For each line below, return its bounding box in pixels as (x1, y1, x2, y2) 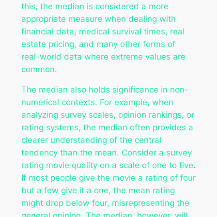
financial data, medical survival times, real (21, 26, 185, 36)
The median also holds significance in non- (21, 85, 188, 95)
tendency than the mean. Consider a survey (21, 148, 192, 158)
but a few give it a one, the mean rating (21, 186, 175, 196)
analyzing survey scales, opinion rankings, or (21, 110, 194, 120)
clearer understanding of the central (21, 135, 161, 145)
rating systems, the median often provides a (21, 123, 193, 133)
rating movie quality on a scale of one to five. (21, 160, 196, 170)
